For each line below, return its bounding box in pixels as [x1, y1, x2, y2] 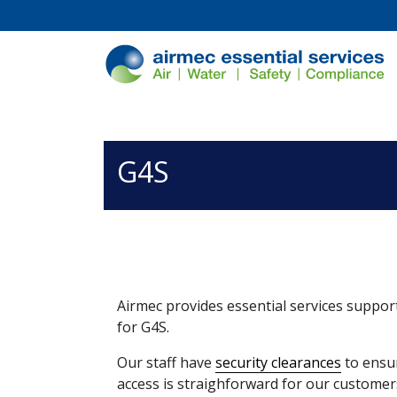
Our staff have [117, 353, 215, 372]
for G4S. [117, 317, 169, 337]
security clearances [215, 353, 341, 372]
